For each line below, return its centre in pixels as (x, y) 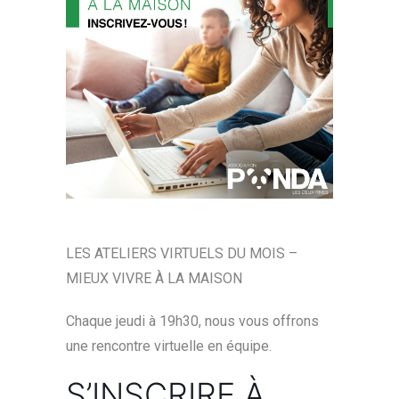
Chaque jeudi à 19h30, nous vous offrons (192, 321)
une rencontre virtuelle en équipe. (169, 346)
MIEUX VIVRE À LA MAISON (154, 278)
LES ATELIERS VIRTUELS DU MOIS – (182, 253)
